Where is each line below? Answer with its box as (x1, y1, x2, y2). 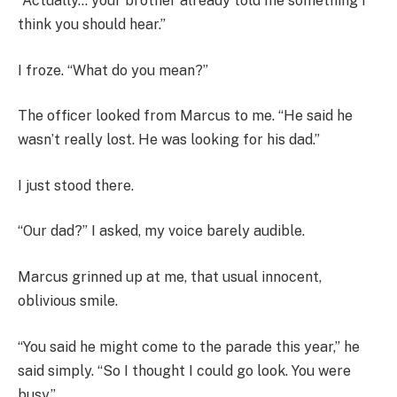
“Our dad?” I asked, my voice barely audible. (18, 222, 305, 240)
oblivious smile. (18, 292, 118, 310)
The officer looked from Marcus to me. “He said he (18, 107, 353, 125)
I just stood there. (18, 176, 134, 194)
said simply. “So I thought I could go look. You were (18, 362, 351, 379)
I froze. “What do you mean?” (18, 61, 208, 79)
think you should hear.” (18, 15, 166, 33)
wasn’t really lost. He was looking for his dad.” (18, 131, 320, 149)
